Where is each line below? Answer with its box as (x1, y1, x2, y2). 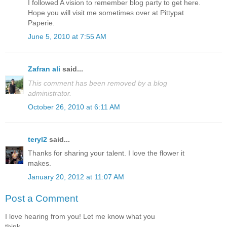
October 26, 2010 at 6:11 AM (28, 102, 120, 111)
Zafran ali (28, 65, 60, 73)
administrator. (28, 89, 71, 97)
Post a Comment (5, 193, 78, 204)
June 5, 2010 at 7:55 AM (28, 32, 106, 41)
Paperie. (28, 18, 55, 27)
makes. (28, 159, 51, 168)
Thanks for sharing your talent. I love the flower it (28, 149, 184, 158)
